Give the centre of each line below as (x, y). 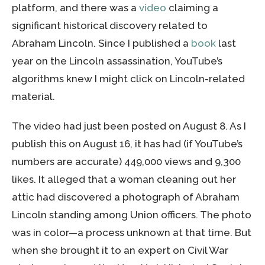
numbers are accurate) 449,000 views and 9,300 (126, 162)
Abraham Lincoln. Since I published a (101, 43)
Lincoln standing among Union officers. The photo (132, 215)
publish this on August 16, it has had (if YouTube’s (127, 144)
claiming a (192, 8)
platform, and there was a (75, 8)
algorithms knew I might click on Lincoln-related (128, 79)
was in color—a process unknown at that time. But (132, 233)
